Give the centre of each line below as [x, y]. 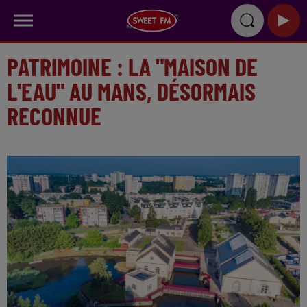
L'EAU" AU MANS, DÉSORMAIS [131, 91]
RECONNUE [54, 115]
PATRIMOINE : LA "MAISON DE [132, 66]
